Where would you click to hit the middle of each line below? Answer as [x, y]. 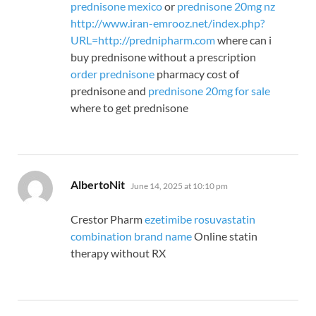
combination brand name [131, 236]
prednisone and [109, 91]
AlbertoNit [98, 185]
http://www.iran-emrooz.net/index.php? [168, 23]
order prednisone [113, 74]
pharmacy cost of [197, 74]
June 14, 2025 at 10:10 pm [179, 186]
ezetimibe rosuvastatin [200, 219]
